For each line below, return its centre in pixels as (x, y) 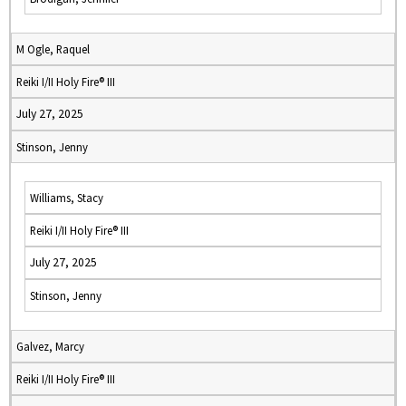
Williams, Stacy (67, 198)
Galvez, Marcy (50, 346)
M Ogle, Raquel (53, 49)
